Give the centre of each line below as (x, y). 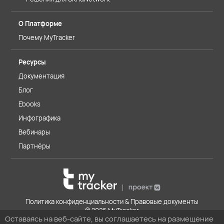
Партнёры (34, 146)
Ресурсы (32, 62)
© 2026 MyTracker (112, 210)
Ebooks (29, 104)
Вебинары (34, 132)
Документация (41, 76)
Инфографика (39, 118)
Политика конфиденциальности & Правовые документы (112, 201)
